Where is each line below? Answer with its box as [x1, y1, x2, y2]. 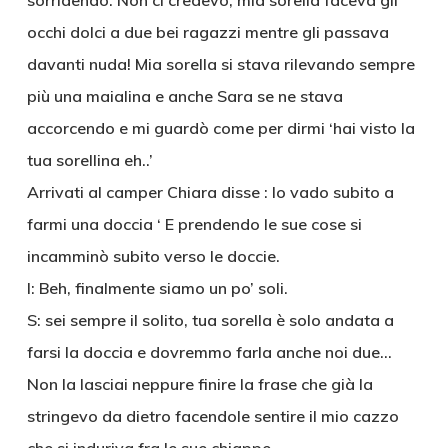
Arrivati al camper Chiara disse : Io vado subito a [26, 182, 394, 202]
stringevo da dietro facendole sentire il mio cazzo [26, 406, 399, 426]
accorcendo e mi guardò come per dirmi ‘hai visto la [26, 118, 415, 138]
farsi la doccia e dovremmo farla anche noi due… [26, 342, 392, 362]
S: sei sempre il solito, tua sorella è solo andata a [26, 310, 394, 330]
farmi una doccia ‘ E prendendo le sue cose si [26, 214, 362, 234]
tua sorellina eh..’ [26, 150, 153, 170]
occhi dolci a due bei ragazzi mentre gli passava [26, 22, 389, 42]
